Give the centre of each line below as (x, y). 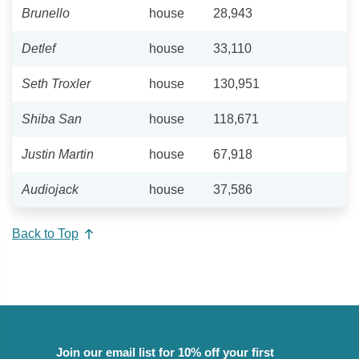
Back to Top (45, 234)
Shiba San (52, 119)
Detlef (38, 48)
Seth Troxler (56, 83)
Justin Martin (58, 154)
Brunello (46, 13)
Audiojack (50, 189)
